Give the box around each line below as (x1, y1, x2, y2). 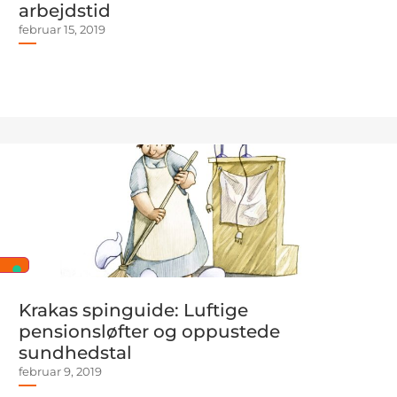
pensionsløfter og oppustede (19, 321, 280, 342)
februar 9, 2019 (19, 364, 102, 378)
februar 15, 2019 (19, 22, 105, 36)
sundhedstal (19, 342, 132, 363)
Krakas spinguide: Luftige (19, 300, 248, 321)
